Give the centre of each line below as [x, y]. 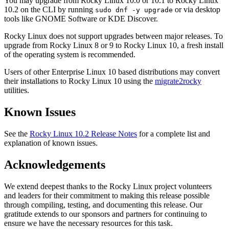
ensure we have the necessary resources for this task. [88, 223]
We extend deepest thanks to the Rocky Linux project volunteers [108, 186]
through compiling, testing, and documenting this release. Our [103, 204]
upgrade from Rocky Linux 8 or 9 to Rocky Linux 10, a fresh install [114, 45]
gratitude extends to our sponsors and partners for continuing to [106, 214]
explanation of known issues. [51, 143]
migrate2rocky [178, 81]
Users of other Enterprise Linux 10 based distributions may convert [112, 72]
